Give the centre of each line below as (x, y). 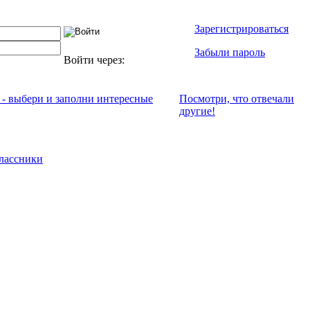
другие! (197, 111)
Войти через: (95, 60)
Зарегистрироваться (241, 29)
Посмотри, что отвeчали (237, 99)
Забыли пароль (230, 52)
